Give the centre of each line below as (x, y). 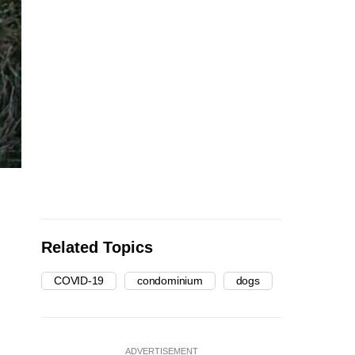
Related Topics (97, 248)
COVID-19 (79, 281)
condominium (170, 281)
